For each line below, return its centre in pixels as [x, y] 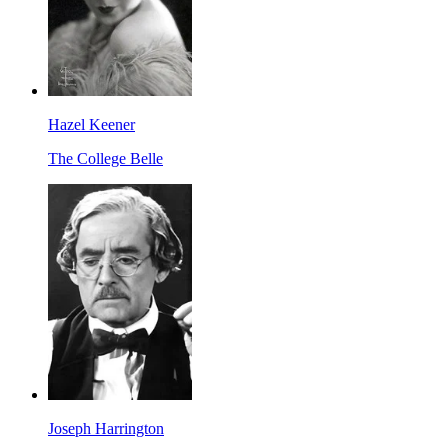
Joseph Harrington [106, 429]
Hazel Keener [91, 125]
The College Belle [105, 159]
